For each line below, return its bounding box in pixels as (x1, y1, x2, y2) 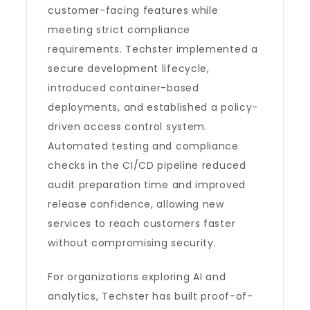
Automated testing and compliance (48, 139, 239, 153)
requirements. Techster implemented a (48, 42, 258, 56)
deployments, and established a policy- (48, 100, 259, 114)
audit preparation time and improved (48, 178, 246, 192)
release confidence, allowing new (48, 197, 224, 211)
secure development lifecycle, (48, 62, 210, 75)
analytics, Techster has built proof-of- (48, 289, 253, 303)
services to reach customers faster (48, 217, 236, 230)
